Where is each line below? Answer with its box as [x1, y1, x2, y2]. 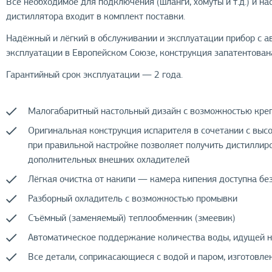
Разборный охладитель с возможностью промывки [28, 192, 238, 205]
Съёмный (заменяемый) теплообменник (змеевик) [28, 212, 236, 224]
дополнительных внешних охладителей [28, 154, 190, 166]
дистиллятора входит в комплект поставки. [6, 10, 186, 22]
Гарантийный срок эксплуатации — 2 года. [6, 69, 183, 81]
